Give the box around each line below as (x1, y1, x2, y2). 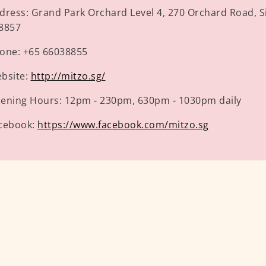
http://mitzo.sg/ (30, 69, 106, 83)
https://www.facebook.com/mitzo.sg (37, 118, 209, 132)
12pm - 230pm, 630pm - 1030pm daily (64, 94, 242, 107)
